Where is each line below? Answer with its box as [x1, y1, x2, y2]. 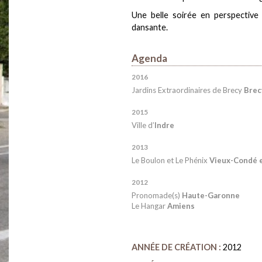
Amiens [167, 201, 195, 211]
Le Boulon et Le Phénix [132, 155, 209, 165]
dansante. [132, 22, 168, 32]
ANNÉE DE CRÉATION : [132, 242, 221, 252]
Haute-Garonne [182, 190, 240, 200]
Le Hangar [132, 201, 167, 211]
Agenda [132, 51, 167, 64]
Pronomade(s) [132, 190, 182, 200]
